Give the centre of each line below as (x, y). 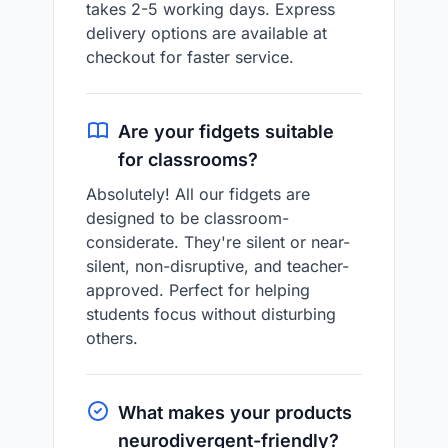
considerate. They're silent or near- (218, 242)
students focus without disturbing (211, 314)
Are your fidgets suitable (226, 131)
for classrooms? (188, 159)
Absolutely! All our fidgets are (198, 194)
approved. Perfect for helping (198, 290)
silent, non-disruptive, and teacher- (217, 266)
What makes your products (235, 412)
